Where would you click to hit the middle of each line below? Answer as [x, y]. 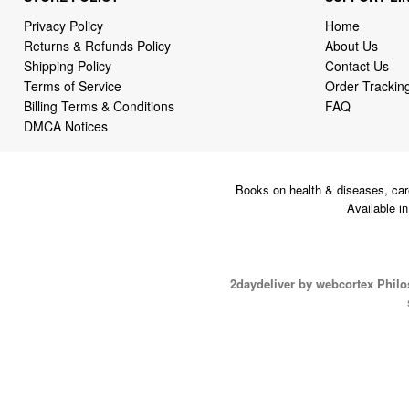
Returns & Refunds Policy [98, 45]
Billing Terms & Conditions [100, 105]
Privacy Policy [64, 25]
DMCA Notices [66, 126]
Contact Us [357, 65]
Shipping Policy [70, 65]
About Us [351, 45]
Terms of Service [73, 85]
